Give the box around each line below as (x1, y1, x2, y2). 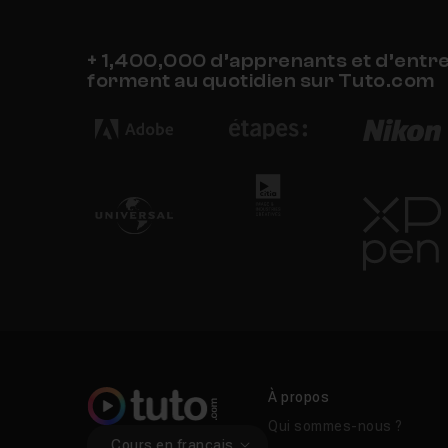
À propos (268, 389, 330, 406)
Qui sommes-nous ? (268, 418, 403, 435)
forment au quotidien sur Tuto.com (87, 70, 435, 93)
